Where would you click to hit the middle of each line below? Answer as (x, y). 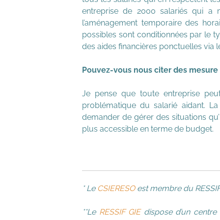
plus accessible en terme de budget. (148, 129)
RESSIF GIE (120, 212)
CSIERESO (116, 188)
